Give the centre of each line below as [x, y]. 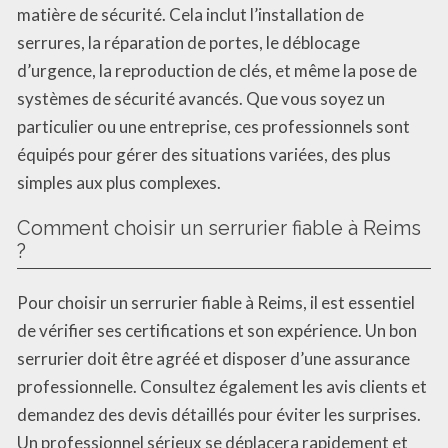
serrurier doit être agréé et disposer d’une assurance [213, 358]
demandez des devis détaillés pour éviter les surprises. [219, 414]
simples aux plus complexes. [119, 182]
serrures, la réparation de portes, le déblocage [188, 42]
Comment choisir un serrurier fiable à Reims [219, 227]
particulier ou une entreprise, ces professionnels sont [213, 126]
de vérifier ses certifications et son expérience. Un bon [217, 330]
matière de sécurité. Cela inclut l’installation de [190, 14]
